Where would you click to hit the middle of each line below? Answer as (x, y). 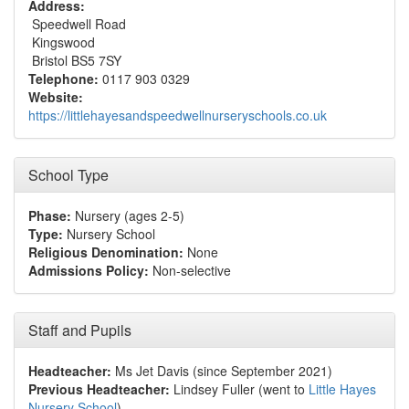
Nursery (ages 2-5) (128, 215)
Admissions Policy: (89, 270)
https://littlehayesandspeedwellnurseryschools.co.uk (178, 115)
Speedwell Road (77, 24)
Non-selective (190, 270)
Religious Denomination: (106, 252)
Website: (56, 97)
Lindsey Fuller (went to (239, 389)
